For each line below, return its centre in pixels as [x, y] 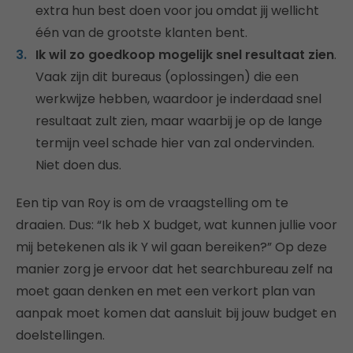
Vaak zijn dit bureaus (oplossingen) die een [167, 76]
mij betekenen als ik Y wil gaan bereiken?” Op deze [171, 247]
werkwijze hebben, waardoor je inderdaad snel [178, 98]
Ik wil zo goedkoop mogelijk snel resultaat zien [185, 54]
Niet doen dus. [78, 165]
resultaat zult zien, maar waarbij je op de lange [179, 121]
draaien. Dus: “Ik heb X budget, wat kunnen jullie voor [176, 225]
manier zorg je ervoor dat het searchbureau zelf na [174, 269]
